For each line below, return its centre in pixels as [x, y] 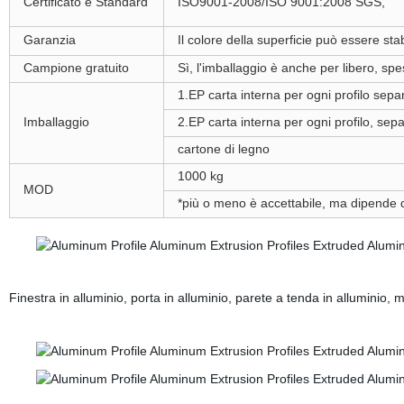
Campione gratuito [76, 68]
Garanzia [49, 40]
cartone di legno [223, 149]
